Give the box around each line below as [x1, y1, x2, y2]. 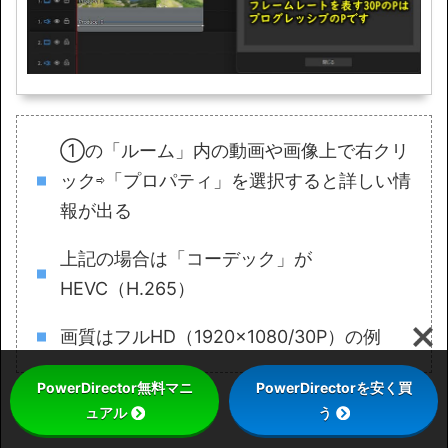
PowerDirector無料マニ [36, 379, 193, 396]
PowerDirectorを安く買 [255, 379, 412, 396]
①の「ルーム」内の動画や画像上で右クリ [59, 140, 409, 162]
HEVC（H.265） [59, 278, 195, 300]
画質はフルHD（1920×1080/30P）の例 [59, 326, 381, 348]
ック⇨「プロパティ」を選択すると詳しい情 [59, 170, 411, 192]
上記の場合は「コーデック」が [59, 248, 312, 270]
